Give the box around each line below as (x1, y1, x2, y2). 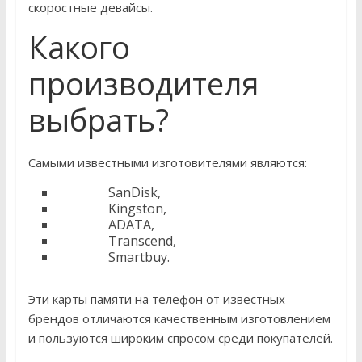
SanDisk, (56, 183, 161, 202)
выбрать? (27, 99, 169, 141)
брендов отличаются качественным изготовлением (27, 310, 330, 327)
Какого (27, 26, 130, 69)
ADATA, (56, 216, 154, 234)
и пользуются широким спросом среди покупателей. (27, 330, 333, 347)
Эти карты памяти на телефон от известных (27, 291, 285, 308)
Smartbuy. (56, 248, 170, 267)
